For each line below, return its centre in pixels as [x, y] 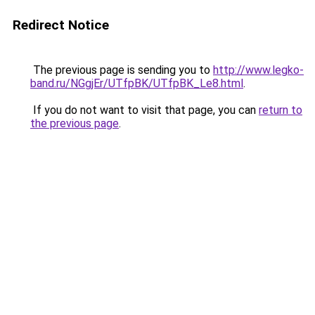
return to [281, 110]
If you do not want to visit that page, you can [144, 110]
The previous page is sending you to [122, 70]
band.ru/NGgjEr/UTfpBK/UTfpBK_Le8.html [137, 83]
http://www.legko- [258, 70]
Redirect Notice [61, 25]
